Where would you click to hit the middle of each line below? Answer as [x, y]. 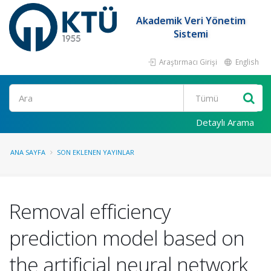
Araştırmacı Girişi [187, 62]
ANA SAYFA [28, 152]
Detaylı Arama [225, 122]
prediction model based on [127, 238]
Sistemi [191, 34]
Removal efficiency [90, 211]
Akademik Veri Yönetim [191, 21]
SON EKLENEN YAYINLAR [96, 152]
